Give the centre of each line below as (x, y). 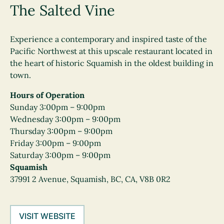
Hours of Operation (47, 95)
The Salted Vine (62, 10)
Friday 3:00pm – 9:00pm (55, 143)
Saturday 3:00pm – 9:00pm (60, 155)
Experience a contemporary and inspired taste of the (108, 39)
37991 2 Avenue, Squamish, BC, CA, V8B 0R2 (90, 179)
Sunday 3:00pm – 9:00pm (57, 107)
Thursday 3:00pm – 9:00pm (61, 131)
